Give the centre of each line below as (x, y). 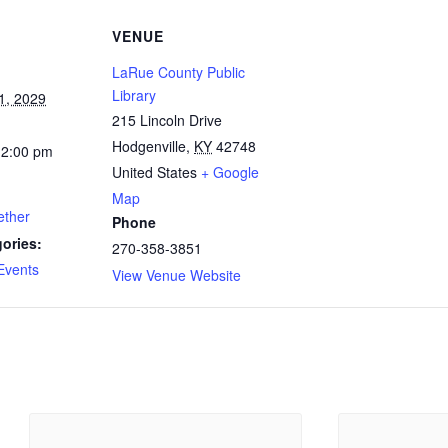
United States (154, 172)
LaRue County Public (178, 72)
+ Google (230, 172)
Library (134, 95)
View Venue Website (176, 275)
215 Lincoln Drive (167, 120)
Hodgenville (149, 146)
